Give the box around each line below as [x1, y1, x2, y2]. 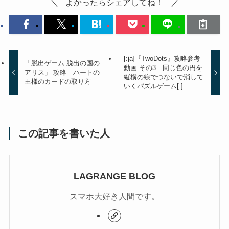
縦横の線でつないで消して [123, 73, 203, 81]
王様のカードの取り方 [25, 77, 91, 85]
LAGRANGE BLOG [74, 171, 155, 181]
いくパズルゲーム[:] [123, 82, 183, 90]
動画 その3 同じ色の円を [123, 63, 202, 72]
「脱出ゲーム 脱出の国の [25, 59, 100, 67]
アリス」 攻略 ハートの [25, 68, 100, 76]
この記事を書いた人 [18, 128, 110, 140]
